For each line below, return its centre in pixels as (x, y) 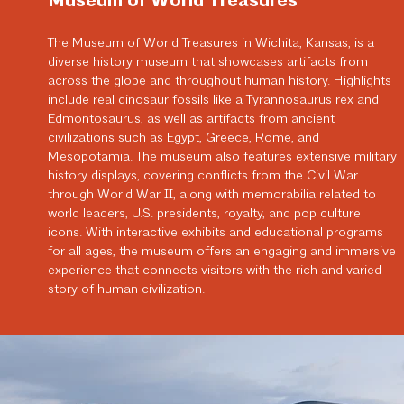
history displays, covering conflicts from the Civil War (203, 176)
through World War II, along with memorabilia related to (212, 195)
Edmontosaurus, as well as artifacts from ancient (192, 119)
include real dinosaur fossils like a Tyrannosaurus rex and (214, 101)
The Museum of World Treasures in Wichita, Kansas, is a (211, 44)
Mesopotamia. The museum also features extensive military (223, 157)
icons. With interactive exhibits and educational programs (216, 233)
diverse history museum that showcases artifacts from (208, 63)
